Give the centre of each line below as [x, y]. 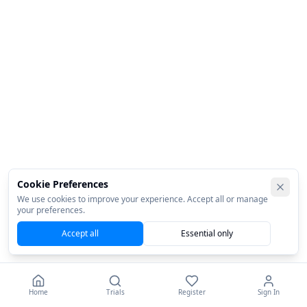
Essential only [207, 233]
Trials [115, 292]
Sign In [269, 292]
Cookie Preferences [63, 184]
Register [192, 292]
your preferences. [51, 210]
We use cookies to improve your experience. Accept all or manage [143, 199]
